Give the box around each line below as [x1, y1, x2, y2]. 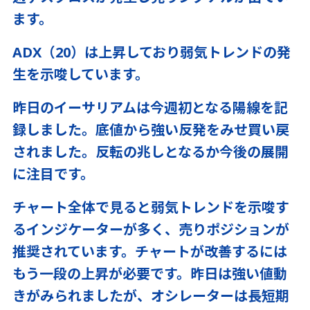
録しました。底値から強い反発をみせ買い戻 [12, 120, 289, 139]
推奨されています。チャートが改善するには [12, 242, 287, 261]
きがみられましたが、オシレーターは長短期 [12, 286, 289, 305]
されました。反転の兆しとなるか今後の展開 [12, 143, 289, 161]
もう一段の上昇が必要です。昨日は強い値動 [12, 264, 287, 283]
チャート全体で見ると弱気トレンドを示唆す [12, 198, 289, 217]
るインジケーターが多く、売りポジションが [12, 220, 289, 239]
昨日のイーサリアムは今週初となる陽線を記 [12, 98, 288, 117]
